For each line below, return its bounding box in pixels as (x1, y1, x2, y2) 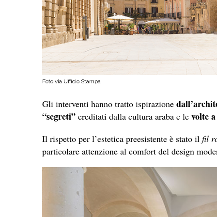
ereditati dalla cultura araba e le (76, 110, 191, 122)
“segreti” (42, 109, 76, 123)
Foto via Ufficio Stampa (42, 77, 101, 85)
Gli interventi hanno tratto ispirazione (42, 97, 176, 109)
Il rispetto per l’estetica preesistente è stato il (42, 132, 202, 144)
